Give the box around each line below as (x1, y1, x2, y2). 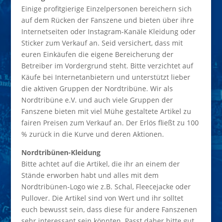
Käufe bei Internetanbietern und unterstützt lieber (21, 72, 190, 82)
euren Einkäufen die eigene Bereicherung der (21, 50, 173, 59)
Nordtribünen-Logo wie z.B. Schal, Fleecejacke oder (21, 182, 191, 192)
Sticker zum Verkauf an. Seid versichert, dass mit (21, 38, 183, 48)
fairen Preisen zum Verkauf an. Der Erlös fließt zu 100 (21, 118, 199, 128)
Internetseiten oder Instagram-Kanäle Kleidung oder (21, 27, 196, 37)
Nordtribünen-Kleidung (21, 148, 101, 158)
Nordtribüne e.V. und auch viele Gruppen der (21, 95, 173, 105)
